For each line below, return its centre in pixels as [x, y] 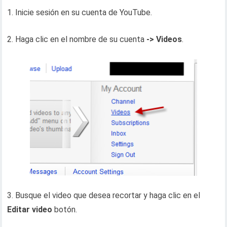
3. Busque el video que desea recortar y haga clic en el [104, 195]
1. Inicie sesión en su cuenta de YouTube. [80, 12]
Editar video [30, 210]
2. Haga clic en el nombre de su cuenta [76, 39]
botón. [65, 210]
